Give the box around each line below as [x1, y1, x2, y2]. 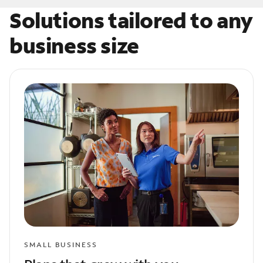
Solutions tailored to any [9, 6, 254, 34]
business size [9, 32, 139, 59]
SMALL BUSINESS [24, 240, 97, 249]
